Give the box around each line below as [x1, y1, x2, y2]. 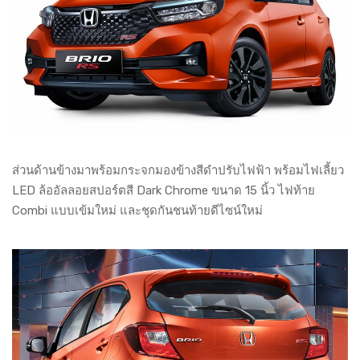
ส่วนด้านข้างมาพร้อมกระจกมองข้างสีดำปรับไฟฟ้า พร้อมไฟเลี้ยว [12, 163, 344, 178]
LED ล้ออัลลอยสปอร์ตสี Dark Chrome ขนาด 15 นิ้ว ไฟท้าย [12, 183, 315, 198]
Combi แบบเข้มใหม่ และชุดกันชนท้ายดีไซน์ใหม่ [12, 203, 266, 219]
